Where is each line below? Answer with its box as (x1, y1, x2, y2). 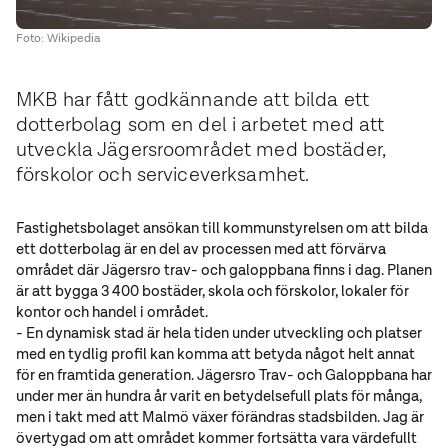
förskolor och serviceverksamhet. (16, 161, 310, 187)
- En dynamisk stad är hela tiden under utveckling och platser (16, 322, 422, 342)
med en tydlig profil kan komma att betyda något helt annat (16, 343, 415, 363)
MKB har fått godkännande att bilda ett (16, 86, 369, 112)
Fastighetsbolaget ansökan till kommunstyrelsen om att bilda (16, 217, 428, 237)
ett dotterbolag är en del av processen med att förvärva (16, 238, 386, 258)
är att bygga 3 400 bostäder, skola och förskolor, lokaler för (16, 280, 409, 300)
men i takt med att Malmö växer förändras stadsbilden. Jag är (16, 406, 424, 426)
